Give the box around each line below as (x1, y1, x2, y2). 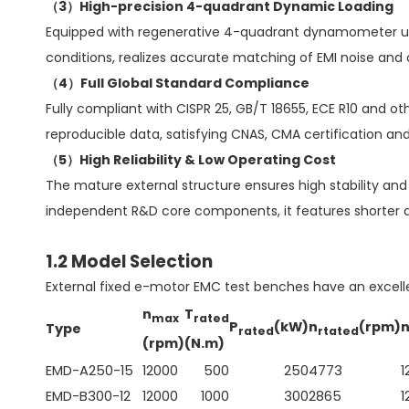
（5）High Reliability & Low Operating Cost (46, 151, 336, 169)
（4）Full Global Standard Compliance (46, 74, 309, 92)
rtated (318, 322, 359, 339)
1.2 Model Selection (46, 249, 213, 274)
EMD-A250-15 (46, 362, 133, 380)
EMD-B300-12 (46, 387, 131, 405)
